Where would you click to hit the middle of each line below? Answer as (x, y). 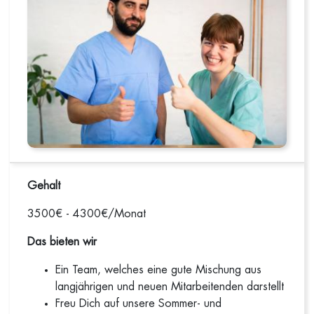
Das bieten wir (62, 242)
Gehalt (44, 186)
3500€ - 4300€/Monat (87, 214)
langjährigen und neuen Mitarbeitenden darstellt (170, 287)
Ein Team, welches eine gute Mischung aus (159, 270)
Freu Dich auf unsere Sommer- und (139, 303)
